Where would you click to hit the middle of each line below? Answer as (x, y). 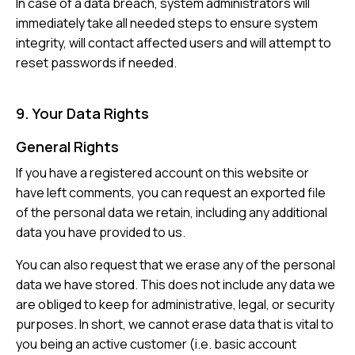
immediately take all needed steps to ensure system (167, 23)
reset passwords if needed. (96, 63)
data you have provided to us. (101, 233)
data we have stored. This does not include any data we (176, 285)
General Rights (67, 147)
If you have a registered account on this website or (162, 173)
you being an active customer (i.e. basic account (156, 344)
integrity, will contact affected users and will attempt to (174, 43)
